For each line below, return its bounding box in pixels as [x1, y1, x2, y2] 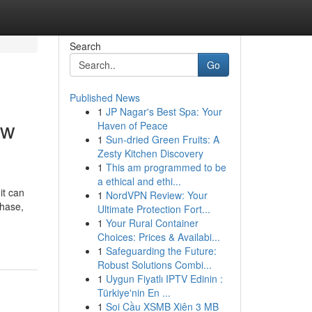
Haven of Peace [97, 118, 168, 132]
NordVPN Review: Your [105, 188, 208, 202]
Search [69, 39, 101, 53]
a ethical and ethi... [97, 174, 181, 188]
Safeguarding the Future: [105, 244, 217, 258]
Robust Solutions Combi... [97, 258, 212, 272]
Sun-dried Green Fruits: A [105, 132, 219, 146]
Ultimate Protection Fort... [97, 202, 210, 216]
